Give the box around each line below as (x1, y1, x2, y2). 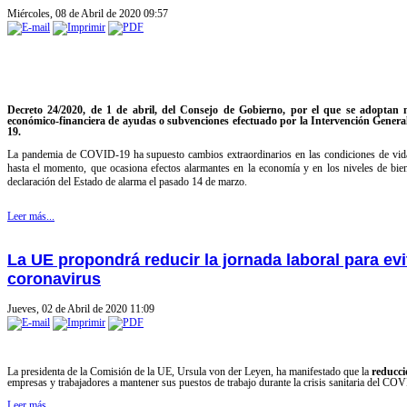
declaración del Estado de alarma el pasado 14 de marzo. (7, 175, 247, 189)
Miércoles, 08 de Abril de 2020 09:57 (7, 6, 168, 20)
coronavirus (7, 269, 101, 288)
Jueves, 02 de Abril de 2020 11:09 (7, 302, 154, 315)
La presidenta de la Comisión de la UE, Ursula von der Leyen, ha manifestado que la (7, 364, 372, 378)
